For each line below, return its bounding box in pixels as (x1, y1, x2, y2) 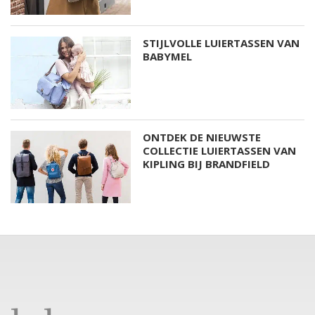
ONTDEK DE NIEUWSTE (143, 130, 262, 145)
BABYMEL (143, 49, 193, 64)
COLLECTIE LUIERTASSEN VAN (143, 143, 297, 158)
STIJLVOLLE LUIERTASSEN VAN (143, 36, 300, 51)
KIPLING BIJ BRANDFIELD (143, 157, 271, 172)
